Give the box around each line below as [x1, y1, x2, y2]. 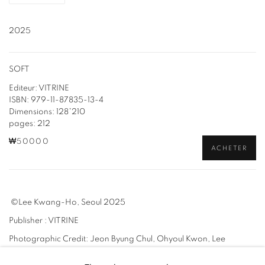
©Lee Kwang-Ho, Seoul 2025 [9, 198, 125, 206]
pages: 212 [9, 119, 50, 128]
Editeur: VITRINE [9, 83, 69, 92]
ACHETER [211, 144, 247, 151]
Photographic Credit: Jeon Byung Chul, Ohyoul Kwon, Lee [9, 234, 225, 243]
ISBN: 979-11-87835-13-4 [9, 95, 105, 104]
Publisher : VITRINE [9, 216, 79, 225]
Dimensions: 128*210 [9, 107, 85, 116]
